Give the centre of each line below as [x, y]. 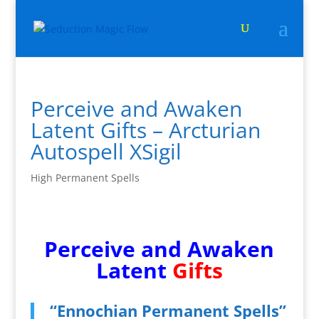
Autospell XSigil [106, 151]
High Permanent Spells [85, 178]
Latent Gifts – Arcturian [145, 130]
